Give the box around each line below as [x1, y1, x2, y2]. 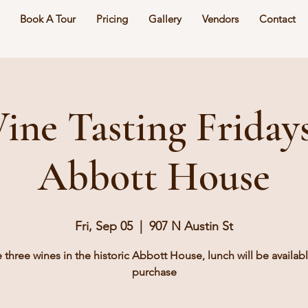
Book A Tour [19, 12, 76, 25]
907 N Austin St [149, 219, 233, 234]
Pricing [96, 12, 128, 25]
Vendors [201, 12, 239, 25]
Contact [258, 12, 296, 25]
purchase [131, 265, 177, 278]
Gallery [148, 12, 181, 25]
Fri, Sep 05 [75, 219, 133, 234]
